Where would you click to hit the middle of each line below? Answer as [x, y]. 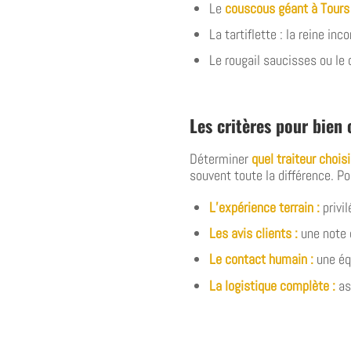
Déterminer [221, 159]
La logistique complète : [273, 285]
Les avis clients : [254, 233]
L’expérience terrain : [265, 208]
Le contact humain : [262, 259]
